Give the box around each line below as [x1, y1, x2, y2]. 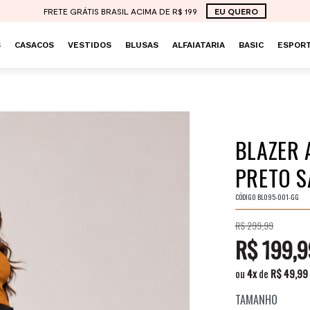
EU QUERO [215, 6, 258, 16]
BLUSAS [125, 40, 158, 50]
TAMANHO [235, 291, 277, 308]
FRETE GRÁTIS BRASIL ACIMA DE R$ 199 [44, 6, 199, 16]
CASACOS [14, 40, 54, 50]
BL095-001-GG [257, 192, 299, 202]
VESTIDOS [67, 40, 111, 50]
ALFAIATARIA [172, 40, 225, 50]
